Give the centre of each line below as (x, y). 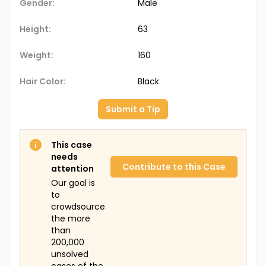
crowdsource (78, 207)
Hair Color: (43, 82)
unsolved (70, 254)
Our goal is (73, 183)
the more (71, 219)
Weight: (37, 56)
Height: (35, 29)
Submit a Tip (133, 110)
